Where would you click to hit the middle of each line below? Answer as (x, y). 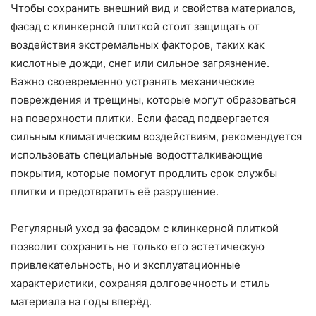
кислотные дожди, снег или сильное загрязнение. (140, 63)
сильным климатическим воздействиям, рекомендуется (156, 136)
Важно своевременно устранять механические (133, 81)
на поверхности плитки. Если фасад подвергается (140, 118)
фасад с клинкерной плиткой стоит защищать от (135, 26)
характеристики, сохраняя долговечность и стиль (140, 283)
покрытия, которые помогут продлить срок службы (144, 173)
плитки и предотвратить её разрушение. (115, 191)
